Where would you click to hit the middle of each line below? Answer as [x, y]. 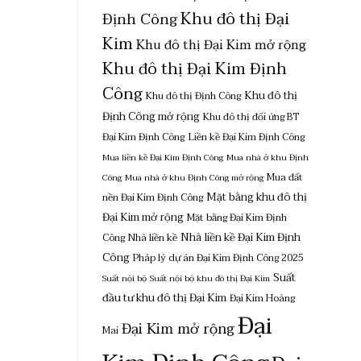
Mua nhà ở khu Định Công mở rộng [194, 178]
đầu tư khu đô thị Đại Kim [164, 297]
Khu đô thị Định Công [193, 96]
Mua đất [285, 177]
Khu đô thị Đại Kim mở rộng [221, 45]
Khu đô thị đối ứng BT [251, 117]
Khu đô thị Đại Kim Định [195, 68]
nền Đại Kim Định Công [153, 197]
